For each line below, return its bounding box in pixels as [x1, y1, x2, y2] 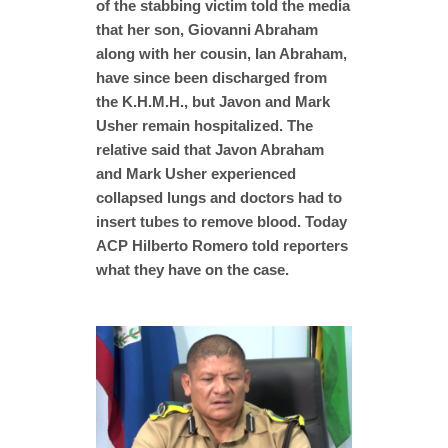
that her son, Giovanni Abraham [96, 20, 318, 38]
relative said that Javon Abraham [96, 140, 324, 158]
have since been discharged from [96, 68, 327, 86]
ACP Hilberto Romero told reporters [96, 236, 348, 254]
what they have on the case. [96, 260, 289, 278]
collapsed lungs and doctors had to [96, 188, 342, 206]
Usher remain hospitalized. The [96, 116, 313, 134]
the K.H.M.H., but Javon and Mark [96, 92, 330, 110]
